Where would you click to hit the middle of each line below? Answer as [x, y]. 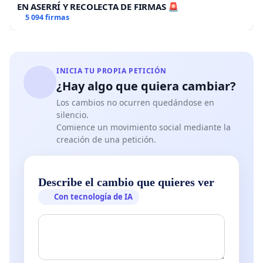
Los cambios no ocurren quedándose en [135, 102]
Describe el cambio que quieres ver [126, 182]
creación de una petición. [106, 139]
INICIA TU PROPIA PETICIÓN [112, 70]
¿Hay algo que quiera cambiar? [146, 86]
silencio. [73, 114]
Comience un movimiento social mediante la [144, 127]
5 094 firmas [47, 17]
